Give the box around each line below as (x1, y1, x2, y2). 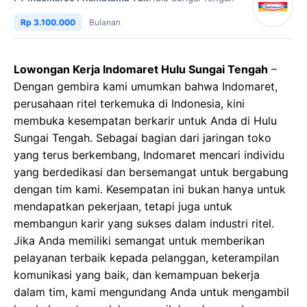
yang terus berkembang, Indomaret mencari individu (14, 148, 284, 162)
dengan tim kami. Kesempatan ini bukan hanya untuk (14, 182, 286, 197)
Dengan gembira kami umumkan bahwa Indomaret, (14, 79, 278, 94)
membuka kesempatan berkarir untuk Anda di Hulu (14, 114, 277, 128)
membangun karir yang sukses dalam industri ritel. (14, 217, 274, 231)
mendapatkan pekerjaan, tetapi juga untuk (14, 199, 232, 214)
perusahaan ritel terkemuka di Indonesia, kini (14, 97, 245, 111)
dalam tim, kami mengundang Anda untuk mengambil (14, 285, 289, 299)
